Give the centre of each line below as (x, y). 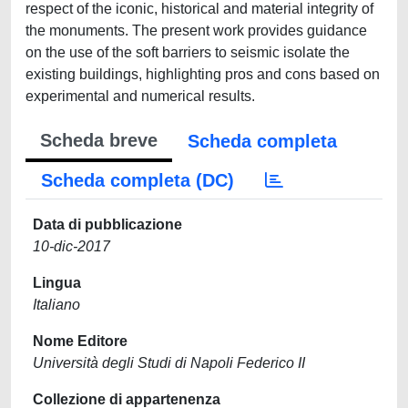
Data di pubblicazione (107, 224)
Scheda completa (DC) (138, 180)
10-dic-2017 (71, 246)
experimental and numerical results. (140, 96)
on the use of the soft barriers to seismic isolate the (188, 52)
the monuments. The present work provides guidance (196, 31)
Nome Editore (80, 341)
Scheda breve (99, 140)
